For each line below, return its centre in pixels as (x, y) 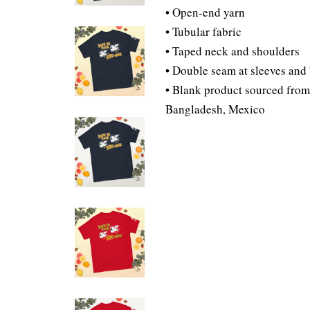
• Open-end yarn (205, 12)
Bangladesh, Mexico (215, 109)
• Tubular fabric (203, 31)
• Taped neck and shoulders (232, 51)
